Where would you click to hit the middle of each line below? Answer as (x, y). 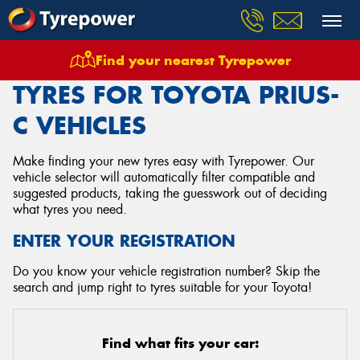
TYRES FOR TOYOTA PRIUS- (176, 95)
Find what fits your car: (180, 343)
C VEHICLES (80, 125)
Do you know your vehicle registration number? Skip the (166, 271)
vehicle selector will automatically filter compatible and (164, 177)
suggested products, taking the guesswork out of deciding (170, 193)
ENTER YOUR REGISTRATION (124, 241)
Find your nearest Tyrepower (193, 60)
